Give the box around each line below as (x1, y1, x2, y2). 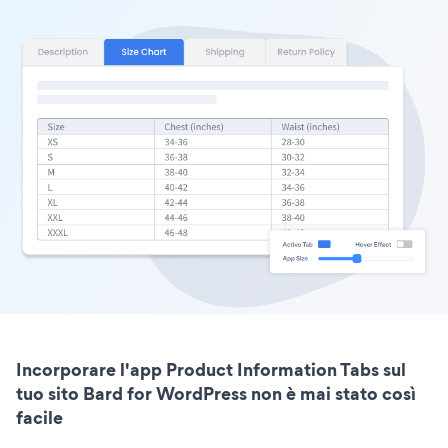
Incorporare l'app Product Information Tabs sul (16, 357, 406, 383)
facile (16, 405, 63, 431)
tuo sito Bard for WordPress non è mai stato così (16, 381, 416, 407)
